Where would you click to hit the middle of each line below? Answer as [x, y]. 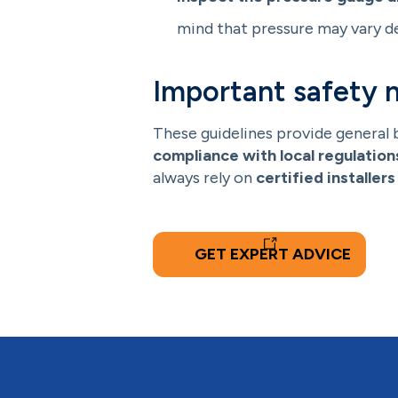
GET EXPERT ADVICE [273, 254]
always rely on [204, 178]
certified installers [326, 178]
